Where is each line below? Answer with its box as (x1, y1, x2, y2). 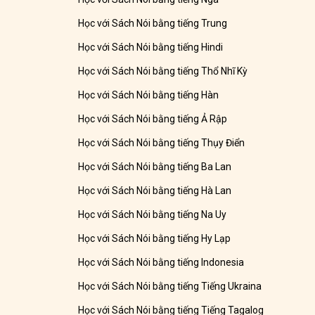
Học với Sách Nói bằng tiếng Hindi (78, 41, 224, 53)
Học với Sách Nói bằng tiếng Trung (78, 18, 228, 30)
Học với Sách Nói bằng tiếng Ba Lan (78, 161, 232, 173)
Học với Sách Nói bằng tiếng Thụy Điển (78, 137, 245, 149)
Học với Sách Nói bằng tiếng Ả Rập (78, 113, 228, 125)
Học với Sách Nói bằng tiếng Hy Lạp (78, 233, 231, 245)
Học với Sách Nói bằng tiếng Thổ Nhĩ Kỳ (78, 65, 248, 77)
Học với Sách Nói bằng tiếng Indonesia (78, 257, 245, 269)
